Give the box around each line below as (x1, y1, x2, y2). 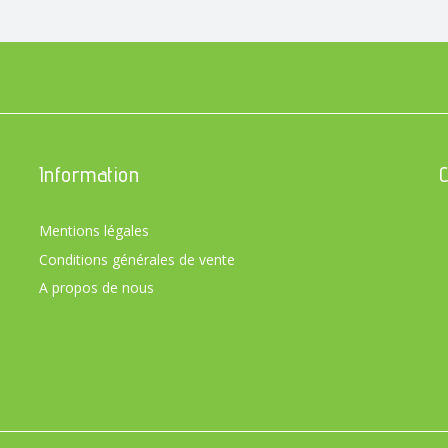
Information (38, 160, 140, 187)
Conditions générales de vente (38, 249, 235, 269)
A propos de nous (38, 278, 154, 298)
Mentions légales (38, 220, 149, 240)
